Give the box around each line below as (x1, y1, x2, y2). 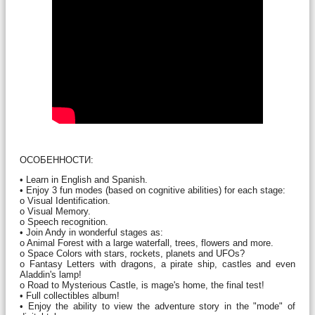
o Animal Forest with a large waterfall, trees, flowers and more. (20, 237, 274, 248)
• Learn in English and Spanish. (20, 174, 148, 185)
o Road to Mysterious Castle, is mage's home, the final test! (20, 279, 264, 290)
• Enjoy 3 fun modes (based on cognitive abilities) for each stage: (20, 184, 285, 195)
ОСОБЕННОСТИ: (20, 154, 94, 165)
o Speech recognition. (20, 216, 108, 227)
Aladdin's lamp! (20, 269, 82, 280)
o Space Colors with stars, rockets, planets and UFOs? (20, 247, 245, 259)
